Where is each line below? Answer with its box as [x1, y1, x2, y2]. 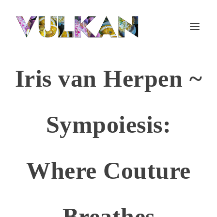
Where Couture [26, 157, 191, 184]
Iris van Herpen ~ [15, 65, 202, 92]
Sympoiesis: [46, 111, 171, 138]
